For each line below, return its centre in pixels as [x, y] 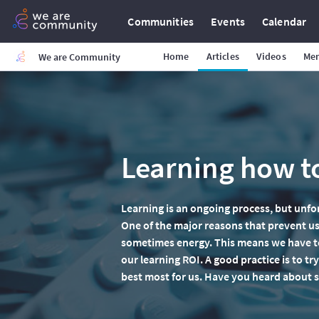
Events [228, 21]
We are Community [79, 57]
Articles [223, 56]
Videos [271, 56]
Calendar [284, 21]
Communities [161, 21]
